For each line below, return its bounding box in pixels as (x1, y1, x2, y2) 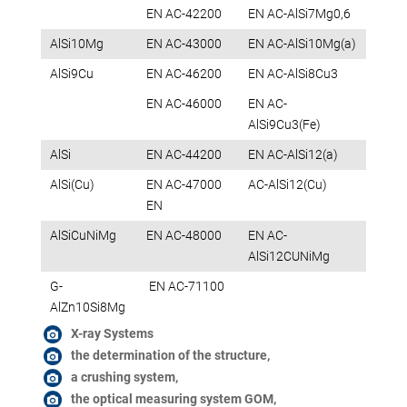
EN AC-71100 (145, 279, 224, 294)
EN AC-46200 (145, 66, 222, 82)
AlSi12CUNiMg (247, 249, 330, 264)
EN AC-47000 (145, 177, 222, 193)
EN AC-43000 (145, 36, 222, 52)
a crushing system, (70, 370, 178, 385)
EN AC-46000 (145, 96, 222, 112)
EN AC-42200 (145, 6, 222, 22)
